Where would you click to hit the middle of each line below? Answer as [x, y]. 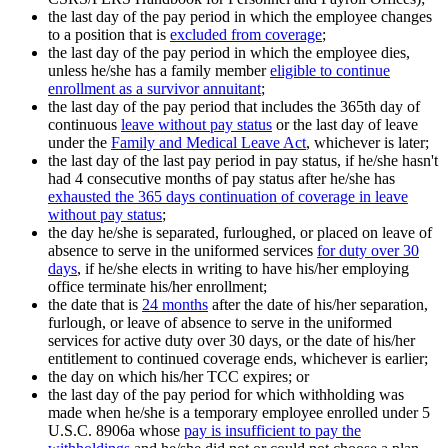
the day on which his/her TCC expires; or [178, 377]
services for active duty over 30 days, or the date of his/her [231, 341]
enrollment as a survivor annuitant [154, 89]
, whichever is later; [367, 143]
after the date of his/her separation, [318, 305]
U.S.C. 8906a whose [116, 431]
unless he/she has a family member [159, 71]
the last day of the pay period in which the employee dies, [229, 53]
